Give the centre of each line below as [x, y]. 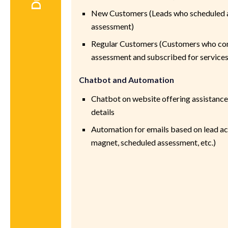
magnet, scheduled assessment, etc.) [154, 142]
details [103, 111]
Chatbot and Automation [127, 79]
